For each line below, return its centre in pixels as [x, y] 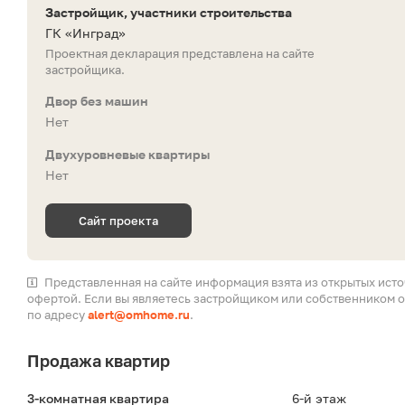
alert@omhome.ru [139, 315]
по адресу [57, 315]
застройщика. [85, 70]
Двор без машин [97, 101]
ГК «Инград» [85, 33]
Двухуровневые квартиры [127, 155]
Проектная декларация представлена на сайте [180, 54]
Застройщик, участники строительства [169, 13]
